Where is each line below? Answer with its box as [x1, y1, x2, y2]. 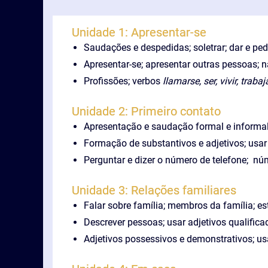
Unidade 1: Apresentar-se [72, 25, 206, 39]
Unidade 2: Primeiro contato [72, 104, 221, 118]
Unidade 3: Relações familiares [72, 183, 236, 197]
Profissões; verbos [84, 75, 163, 87]
